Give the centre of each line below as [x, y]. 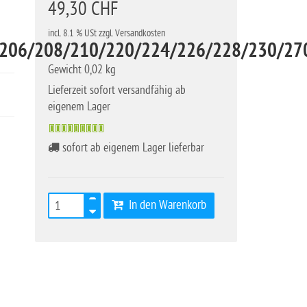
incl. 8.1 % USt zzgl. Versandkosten [107, 33]
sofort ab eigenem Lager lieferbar [132, 148]
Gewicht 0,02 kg [82, 70]
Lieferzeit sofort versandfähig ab [117, 90]
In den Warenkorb [165, 205]
